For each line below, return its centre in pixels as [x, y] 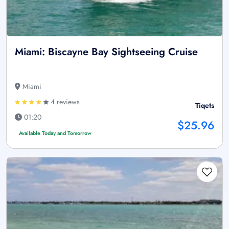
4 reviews [64, 102]
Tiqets [205, 106]
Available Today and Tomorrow [55, 133]
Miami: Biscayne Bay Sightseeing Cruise [106, 52]
